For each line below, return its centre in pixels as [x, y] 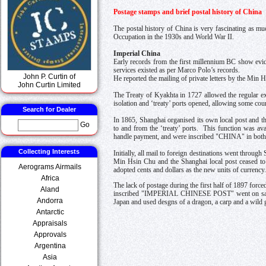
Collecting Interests [49, 151]
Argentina [50, 246]
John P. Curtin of [49, 76]
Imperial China [137, 53]
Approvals [50, 234]
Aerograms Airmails [50, 167]
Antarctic [50, 212]
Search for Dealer [49, 109]
